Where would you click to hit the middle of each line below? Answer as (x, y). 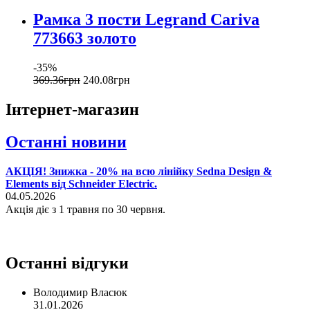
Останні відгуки (67, 263)
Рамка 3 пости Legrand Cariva (146, 20)
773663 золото (85, 38)
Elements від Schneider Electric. (81, 183)
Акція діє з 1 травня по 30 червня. (85, 209)
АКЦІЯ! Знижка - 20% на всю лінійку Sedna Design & (139, 171)
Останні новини (66, 142)
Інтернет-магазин (72, 109)
